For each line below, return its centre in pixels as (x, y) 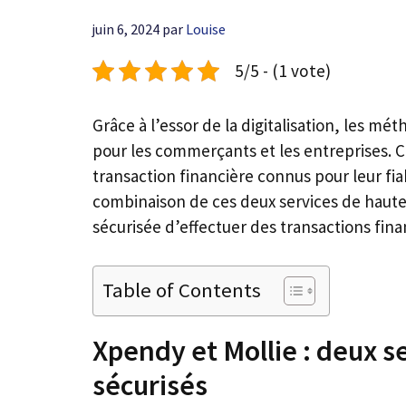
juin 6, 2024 (126, 29)
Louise (206, 29)
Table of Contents (182, 290)
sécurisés (150, 385)
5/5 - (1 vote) (283, 71)
